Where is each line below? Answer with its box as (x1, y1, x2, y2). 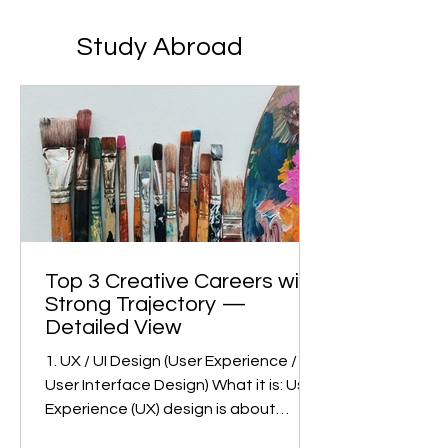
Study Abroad (77, 61, 243, 87)
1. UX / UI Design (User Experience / (45, 379, 297, 396)
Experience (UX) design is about (45, 427, 276, 444)
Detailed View (45, 342, 182, 366)
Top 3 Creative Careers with (45, 296, 319, 320)
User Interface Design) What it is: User (45, 403, 320, 420)
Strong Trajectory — (45, 319, 247, 343)
